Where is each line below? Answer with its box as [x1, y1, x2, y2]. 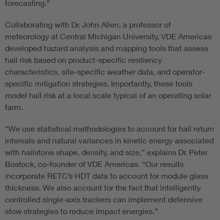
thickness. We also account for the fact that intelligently [5, 182, 201, 192]
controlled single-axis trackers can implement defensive [5, 194, 202, 204]
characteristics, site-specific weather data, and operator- [5, 66, 205, 76]
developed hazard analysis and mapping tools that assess [5, 43, 208, 53]
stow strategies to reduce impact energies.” [5, 206, 158, 216]
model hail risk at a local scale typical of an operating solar [5, 90, 211, 100]
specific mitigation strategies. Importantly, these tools [5, 78, 192, 88]
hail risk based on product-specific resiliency [5, 55, 162, 64]
